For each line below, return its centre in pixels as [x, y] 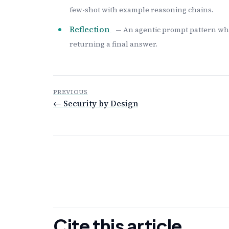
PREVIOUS [71, 92]
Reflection [90, 29]
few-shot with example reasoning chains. [141, 10]
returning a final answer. [113, 44]
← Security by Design [96, 104]
